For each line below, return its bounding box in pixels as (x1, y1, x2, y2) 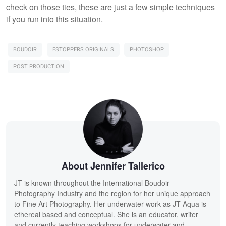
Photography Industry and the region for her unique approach (14, 188, 210, 198)
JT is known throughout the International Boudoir (14, 177, 169, 188)
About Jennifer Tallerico (61, 159, 165, 173)
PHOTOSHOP (130, 45, 164, 54)
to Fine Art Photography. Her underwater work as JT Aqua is (14, 198, 206, 209)
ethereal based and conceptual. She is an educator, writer (14, 209, 198, 219)
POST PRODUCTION (13, 62, 64, 71)
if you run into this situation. (6, 13, 103, 25)
